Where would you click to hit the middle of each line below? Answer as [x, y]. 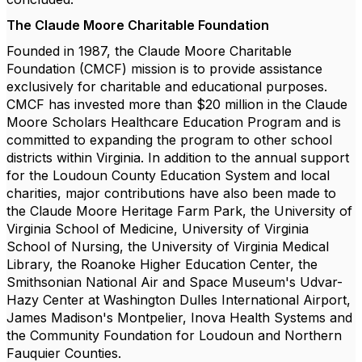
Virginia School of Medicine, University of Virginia [158, 229]
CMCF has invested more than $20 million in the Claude [177, 104]
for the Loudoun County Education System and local [168, 175]
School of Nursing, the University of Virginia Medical [168, 246]
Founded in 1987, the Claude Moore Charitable [149, 51]
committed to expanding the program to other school [169, 140]
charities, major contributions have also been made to [171, 193]
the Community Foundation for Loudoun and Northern [174, 335]
